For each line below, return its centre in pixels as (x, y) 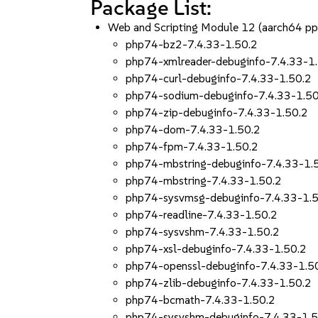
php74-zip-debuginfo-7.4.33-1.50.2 (217, 113)
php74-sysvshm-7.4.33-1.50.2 (203, 232)
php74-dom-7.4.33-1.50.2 (193, 130)
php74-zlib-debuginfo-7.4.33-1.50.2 (219, 283)
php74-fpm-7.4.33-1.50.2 (192, 147)
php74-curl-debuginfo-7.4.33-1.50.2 (219, 78)
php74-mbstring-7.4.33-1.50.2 (204, 181)
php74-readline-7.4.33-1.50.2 (202, 215)
